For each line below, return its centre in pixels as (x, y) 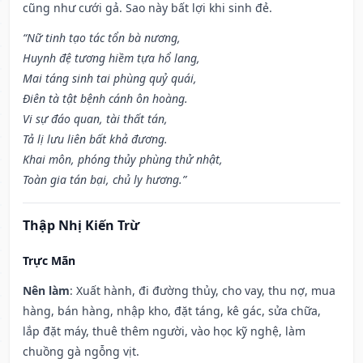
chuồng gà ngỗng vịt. (81, 352)
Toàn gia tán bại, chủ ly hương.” (105, 180)
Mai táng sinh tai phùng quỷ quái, (110, 79)
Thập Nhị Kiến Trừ (81, 226)
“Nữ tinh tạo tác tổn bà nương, (102, 38)
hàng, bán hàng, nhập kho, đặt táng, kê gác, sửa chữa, (172, 311)
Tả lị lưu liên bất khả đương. (95, 139)
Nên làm (46, 291)
